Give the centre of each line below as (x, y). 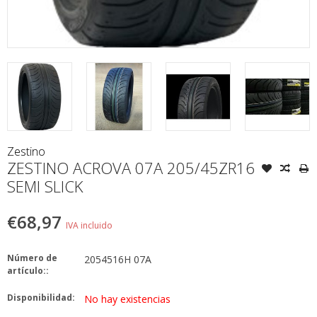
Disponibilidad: (41, 298)
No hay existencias (127, 299)
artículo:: (28, 271)
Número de (32, 258)
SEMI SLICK (45, 186)
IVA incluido (89, 226)
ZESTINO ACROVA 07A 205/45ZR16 (131, 168)
